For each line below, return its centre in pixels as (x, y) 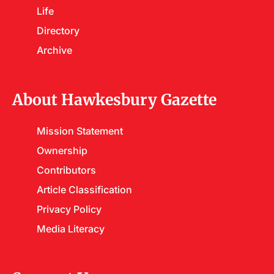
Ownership (62, 150)
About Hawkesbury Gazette (114, 100)
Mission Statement (80, 131)
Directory (58, 31)
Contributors (66, 170)
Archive (54, 50)
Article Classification (84, 190)
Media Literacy (71, 229)
